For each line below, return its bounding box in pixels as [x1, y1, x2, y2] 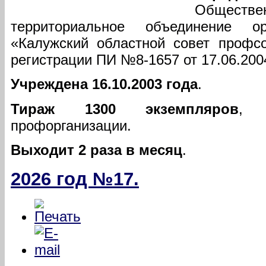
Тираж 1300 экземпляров [11, 100, 239, 117]
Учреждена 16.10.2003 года [11, 76, 198, 93]
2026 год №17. [11, 168, 139, 189]
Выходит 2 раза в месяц [11, 142, 182, 159]
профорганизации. [11, 117, 131, 134]
